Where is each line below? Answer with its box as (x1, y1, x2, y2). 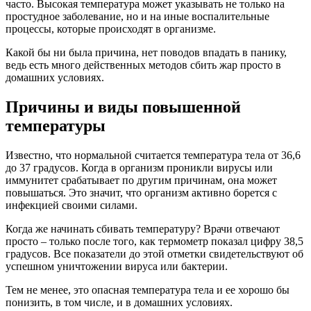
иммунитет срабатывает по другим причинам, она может (6, 174, 277, 186)
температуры (6, 116, 106, 135)
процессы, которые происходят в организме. (6, 22, 216, 35)
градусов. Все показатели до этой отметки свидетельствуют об (6, 247, 303, 260)
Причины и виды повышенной (6, 97, 241, 116)
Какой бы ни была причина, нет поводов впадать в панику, (6, 46, 287, 58)
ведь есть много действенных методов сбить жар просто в (6, 58, 281, 71)
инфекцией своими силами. (6, 199, 137, 211)
